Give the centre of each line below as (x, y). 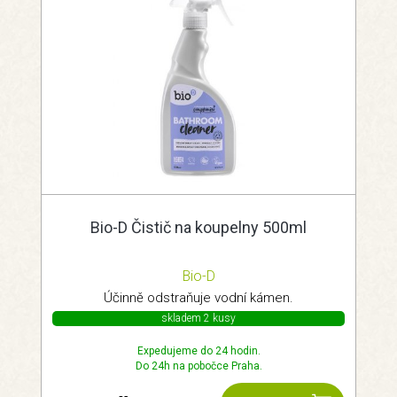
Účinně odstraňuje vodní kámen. (198, 298)
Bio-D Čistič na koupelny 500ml (198, 227)
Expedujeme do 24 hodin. (198, 351)
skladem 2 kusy (198, 318)
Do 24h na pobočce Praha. (198, 366)
